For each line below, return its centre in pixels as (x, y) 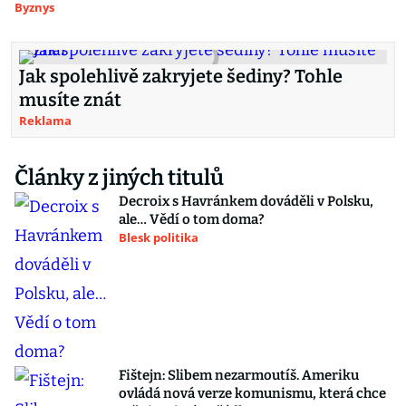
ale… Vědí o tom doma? (192, 219)
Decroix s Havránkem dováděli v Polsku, (246, 201)
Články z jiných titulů (119, 178)
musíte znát (70, 100)
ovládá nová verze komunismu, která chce (252, 393)
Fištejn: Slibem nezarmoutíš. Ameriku (239, 375)
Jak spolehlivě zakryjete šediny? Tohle (181, 76)
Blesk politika (159, 237)
